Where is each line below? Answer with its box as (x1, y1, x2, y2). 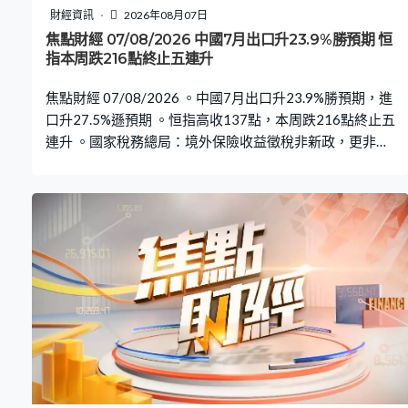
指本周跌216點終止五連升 (46, 50, 214, 68)
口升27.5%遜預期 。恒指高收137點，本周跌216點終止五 (46, 111, 395, 128)
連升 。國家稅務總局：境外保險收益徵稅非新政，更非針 (46, 133, 390, 150)
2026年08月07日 (122, 8, 208, 23)
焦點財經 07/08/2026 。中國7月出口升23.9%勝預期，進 (46, 89, 393, 107)
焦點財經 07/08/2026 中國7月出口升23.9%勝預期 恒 (46, 31, 393, 49)
